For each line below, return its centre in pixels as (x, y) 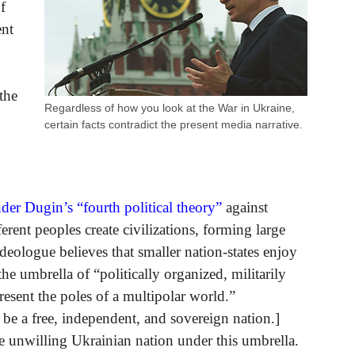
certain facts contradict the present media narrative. (174, 124)
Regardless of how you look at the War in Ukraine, (170, 107)
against (245, 207)
